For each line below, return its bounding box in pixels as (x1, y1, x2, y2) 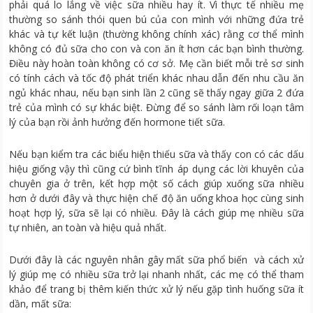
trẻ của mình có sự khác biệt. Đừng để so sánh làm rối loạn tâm (9, 100, 304, 114)
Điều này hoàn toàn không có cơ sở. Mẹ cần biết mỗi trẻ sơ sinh (9, 56, 304, 70)
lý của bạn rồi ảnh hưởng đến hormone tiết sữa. (9, 115, 226, 129)
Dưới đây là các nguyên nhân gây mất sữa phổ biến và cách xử (9, 252, 304, 266)
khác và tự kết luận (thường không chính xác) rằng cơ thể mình (9, 27, 304, 41)
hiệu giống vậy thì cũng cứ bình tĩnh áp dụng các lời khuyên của (9, 161, 304, 175)
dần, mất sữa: (9, 296, 72, 310)
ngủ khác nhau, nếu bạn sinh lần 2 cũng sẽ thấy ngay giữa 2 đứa (9, 85, 304, 99)
